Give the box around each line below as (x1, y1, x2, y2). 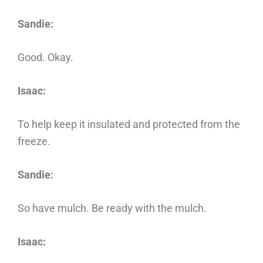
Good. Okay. (18, 51, 73, 63)
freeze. (18, 135, 50, 147)
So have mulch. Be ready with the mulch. (18, 202, 207, 214)
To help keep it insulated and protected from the (18, 118, 240, 130)
